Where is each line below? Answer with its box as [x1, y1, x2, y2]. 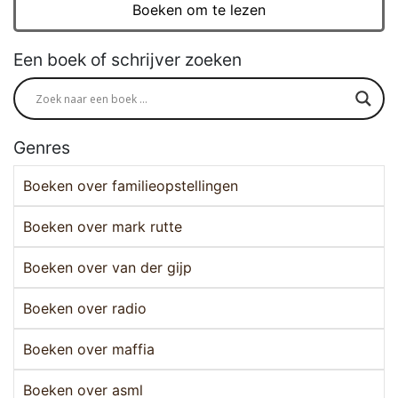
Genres [13, 137, 70, 159]
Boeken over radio [23, 299, 147, 318]
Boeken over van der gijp [23, 259, 192, 277]
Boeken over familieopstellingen [23, 177, 238, 195]
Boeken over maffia [23, 340, 155, 359]
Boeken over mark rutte [23, 218, 182, 236]
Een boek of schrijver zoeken [13, 49, 242, 71]
